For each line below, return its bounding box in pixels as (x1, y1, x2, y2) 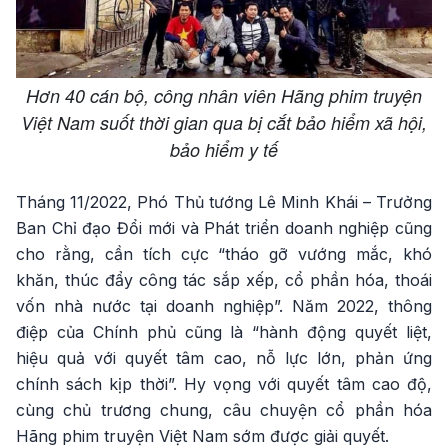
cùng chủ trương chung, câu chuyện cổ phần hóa (16, 400, 432, 421)
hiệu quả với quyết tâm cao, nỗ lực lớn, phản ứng (16, 348, 432, 369)
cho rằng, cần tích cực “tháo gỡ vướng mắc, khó (16, 244, 432, 265)
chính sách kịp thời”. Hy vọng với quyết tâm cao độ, (16, 374, 432, 395)
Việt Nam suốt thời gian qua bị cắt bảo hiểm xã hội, (21, 110, 427, 136)
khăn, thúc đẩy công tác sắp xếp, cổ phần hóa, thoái (16, 270, 432, 291)
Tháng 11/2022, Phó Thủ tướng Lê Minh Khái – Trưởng (16, 192, 432, 213)
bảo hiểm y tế (170, 137, 278, 163)
